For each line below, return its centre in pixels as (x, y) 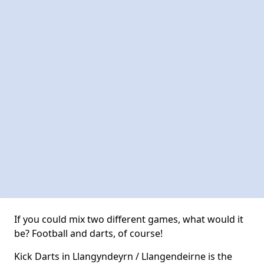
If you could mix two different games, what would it (129, 219)
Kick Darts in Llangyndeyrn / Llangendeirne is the (123, 256)
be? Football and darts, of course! (88, 233)
